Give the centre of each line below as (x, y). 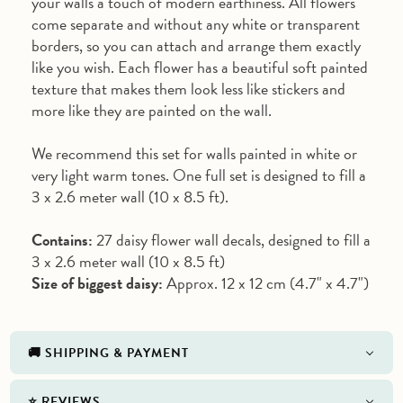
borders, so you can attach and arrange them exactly (196, 45)
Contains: (62, 239)
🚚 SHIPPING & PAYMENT (108, 353)
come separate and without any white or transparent (196, 23)
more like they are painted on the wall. (152, 110)
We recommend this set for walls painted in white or (194, 153)
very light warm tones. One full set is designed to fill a (199, 175)
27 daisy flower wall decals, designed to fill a (232, 239)
